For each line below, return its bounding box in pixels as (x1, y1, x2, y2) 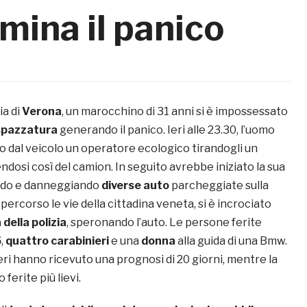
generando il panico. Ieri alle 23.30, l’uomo (58, 123, 275, 137)
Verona (22, 105, 62, 119)
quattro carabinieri (5, 234, 109, 248)
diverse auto (101, 179, 169, 193)
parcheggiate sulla (169, 179, 269, 193)
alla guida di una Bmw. (175, 234, 287, 248)
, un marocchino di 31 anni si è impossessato (62, 105, 288, 119)
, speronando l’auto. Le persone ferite (66, 216, 262, 230)
